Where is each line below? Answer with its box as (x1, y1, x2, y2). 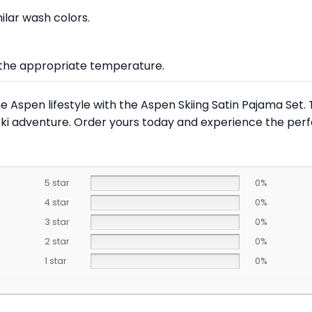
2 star (44, 235, 70, 247)
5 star (44, 176, 70, 189)
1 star (44, 254, 67, 267)
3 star (44, 215, 70, 228)
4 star (44, 196, 70, 208)
